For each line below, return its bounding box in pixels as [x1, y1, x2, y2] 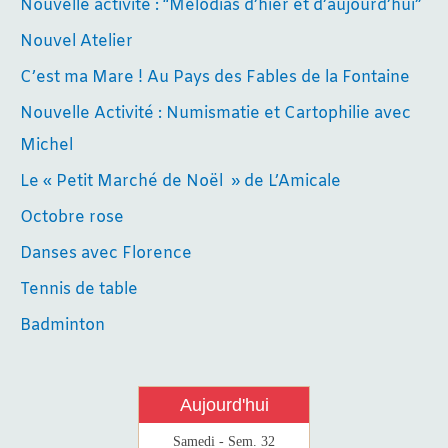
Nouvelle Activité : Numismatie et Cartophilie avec [20, 103, 411, 125]
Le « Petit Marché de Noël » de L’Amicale [20, 171, 341, 193]
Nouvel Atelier [20, 31, 133, 53]
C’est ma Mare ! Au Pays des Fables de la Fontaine [20, 67, 410, 89]
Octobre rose [20, 207, 124, 229]
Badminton [20, 315, 105, 337]
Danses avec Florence [20, 243, 192, 265]
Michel [20, 135, 73, 157]
